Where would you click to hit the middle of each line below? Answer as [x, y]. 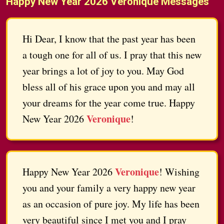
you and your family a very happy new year [109, 188]
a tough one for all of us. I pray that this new [112, 55]
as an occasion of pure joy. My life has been [111, 204]
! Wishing [179, 172]
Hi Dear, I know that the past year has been [109, 39]
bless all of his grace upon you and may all [109, 87]
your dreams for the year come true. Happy [109, 103]
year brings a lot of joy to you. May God [103, 71]
